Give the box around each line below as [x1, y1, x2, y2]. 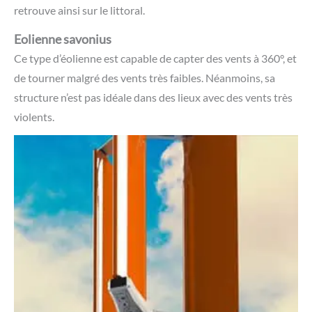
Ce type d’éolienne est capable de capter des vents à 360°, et [14, 51, 297, 65]
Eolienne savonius [14, 31, 111, 47]
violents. [14, 109, 56, 123]
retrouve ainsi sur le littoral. [14, 3, 145, 17]
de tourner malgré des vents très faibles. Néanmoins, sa [14, 70, 275, 84]
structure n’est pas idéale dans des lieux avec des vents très [14, 90, 292, 104]
